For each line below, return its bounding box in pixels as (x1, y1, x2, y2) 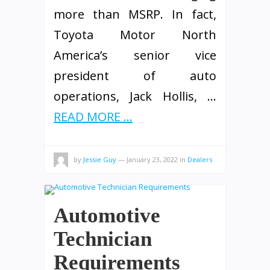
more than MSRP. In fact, (54, 6, 216, 22)
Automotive (54, 204, 160, 227)
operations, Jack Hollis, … (54, 88, 216, 104)
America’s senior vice (54, 47, 216, 63)
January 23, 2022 (127, 155, 178, 164)
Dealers (187, 155, 212, 164)
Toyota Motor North (54, 27, 216, 43)
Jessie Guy (83, 155, 116, 164)
